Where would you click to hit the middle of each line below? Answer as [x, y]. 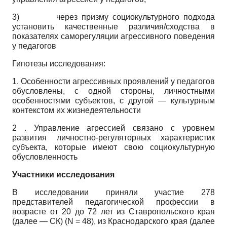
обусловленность [45, 157]
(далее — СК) [39, 221]
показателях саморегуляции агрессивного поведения [113, 36]
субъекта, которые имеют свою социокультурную [113, 147]
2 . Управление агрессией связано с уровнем [113, 128]
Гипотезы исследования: [59, 64]
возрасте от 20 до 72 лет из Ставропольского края [113, 212]
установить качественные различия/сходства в [113, 27]
